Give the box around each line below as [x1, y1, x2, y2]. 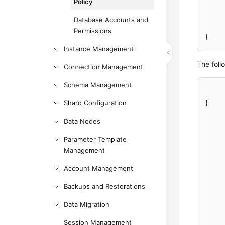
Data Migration [64, 200, 110, 208]
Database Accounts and [74, 16, 149, 24]
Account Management [64, 164, 134, 172]
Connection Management [64, 63, 144, 71]
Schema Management [64, 81, 132, 89]
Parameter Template [64, 135, 127, 143]
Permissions [74, 27, 112, 35]
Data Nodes [64, 117, 101, 125]
